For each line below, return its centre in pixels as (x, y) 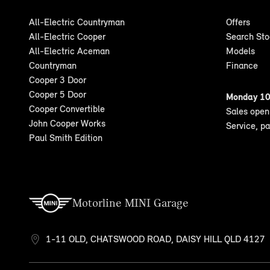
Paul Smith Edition (66, 138)
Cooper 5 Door (58, 94)
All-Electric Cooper (67, 36)
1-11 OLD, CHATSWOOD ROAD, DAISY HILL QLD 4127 (155, 239)
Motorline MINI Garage (130, 203)
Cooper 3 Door (58, 80)
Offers (238, 22)
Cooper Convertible (67, 109)
